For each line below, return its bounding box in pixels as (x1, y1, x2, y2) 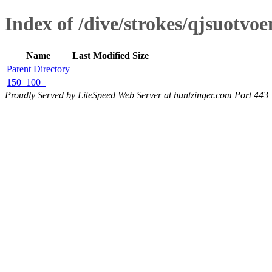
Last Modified (72, 50, 130, 61)
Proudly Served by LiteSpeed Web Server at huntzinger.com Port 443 (5, 89, 268, 100)
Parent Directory (7, 63, 70, 74)
